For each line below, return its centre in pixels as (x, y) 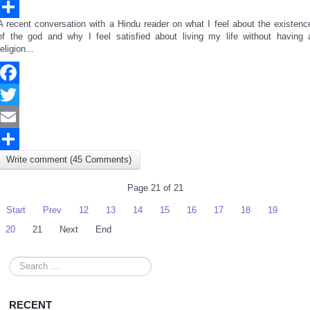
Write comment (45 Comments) (69, 159)
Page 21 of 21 (155, 188)
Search (24, 263)
